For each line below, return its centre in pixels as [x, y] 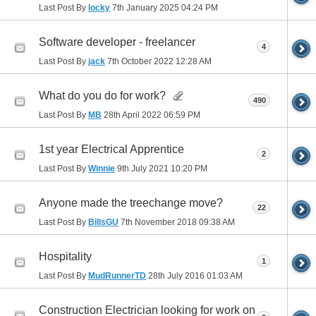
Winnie [102, 168]
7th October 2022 [140, 61]
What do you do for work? [102, 95]
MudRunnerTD [117, 275]
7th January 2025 [146, 7]
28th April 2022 [133, 115]
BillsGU [103, 222]
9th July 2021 [143, 168]
